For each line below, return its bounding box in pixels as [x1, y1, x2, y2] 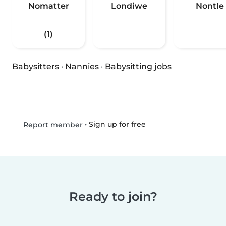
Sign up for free [88, 120, 146, 129]
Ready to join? [69, 189, 157, 204]
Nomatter [28, 1, 69, 11]
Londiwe [111, 1, 147, 11]
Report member [21, 120, 83, 130]
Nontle [196, 1, 224, 11]
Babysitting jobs [105, 62, 172, 72]
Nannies [65, 62, 99, 72]
